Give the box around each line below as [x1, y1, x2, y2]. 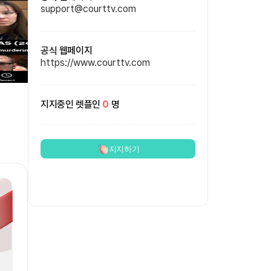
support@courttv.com [41, 3, 136, 15]
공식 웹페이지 [41, 45, 93, 56]
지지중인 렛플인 [41, 99, 100, 110]
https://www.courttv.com [41, 57, 150, 68]
